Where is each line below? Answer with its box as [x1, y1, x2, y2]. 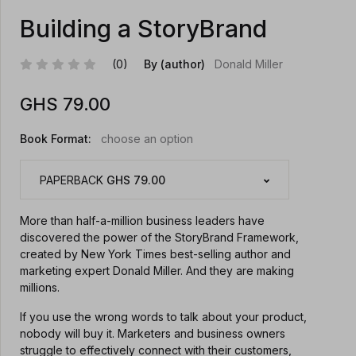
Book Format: [20, 132, 91, 146]
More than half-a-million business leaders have [20, 214, 265, 228]
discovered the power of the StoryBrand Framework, [20, 230, 299, 245]
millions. [20, 281, 60, 295]
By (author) [144, 57, 205, 72]
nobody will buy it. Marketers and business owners [20, 327, 285, 341]
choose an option [101, 132, 193, 146]
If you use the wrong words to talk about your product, [20, 310, 307, 324]
